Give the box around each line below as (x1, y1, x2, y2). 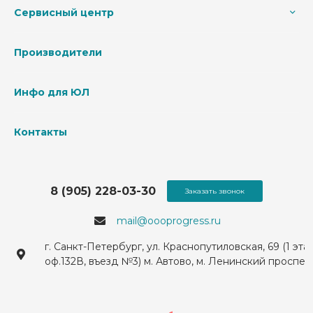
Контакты (14, 126, 67, 139)
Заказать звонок (185, 187, 245, 196)
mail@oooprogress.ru (116, 214, 221, 228)
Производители (14, 46, 102, 59)
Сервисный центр (14, 6, 114, 20)
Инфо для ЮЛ (14, 86, 89, 99)
